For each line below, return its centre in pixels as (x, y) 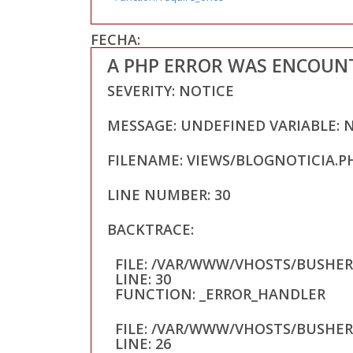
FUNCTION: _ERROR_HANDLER (220, 294)
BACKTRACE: (150, 229)
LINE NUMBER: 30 (168, 194)
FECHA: (115, 39)
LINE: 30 (143, 279)
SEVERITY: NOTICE (170, 90)
